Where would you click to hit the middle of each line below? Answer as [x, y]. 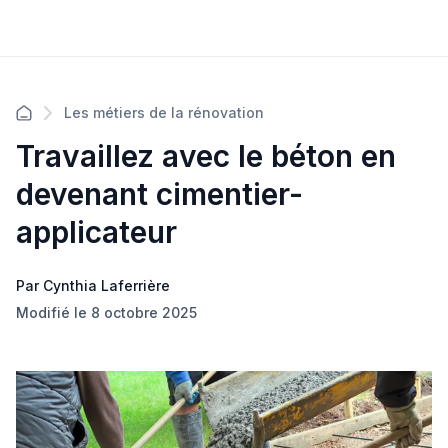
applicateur [96, 232]
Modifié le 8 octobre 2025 [106, 312]
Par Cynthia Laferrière [93, 285]
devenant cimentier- [159, 194]
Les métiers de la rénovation [164, 112]
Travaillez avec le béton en [206, 156]
